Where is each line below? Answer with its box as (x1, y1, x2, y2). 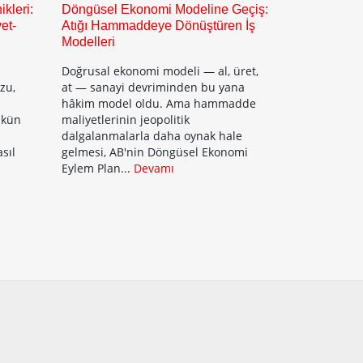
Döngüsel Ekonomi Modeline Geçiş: (62, 2, 268, 16)
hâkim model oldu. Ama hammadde (62, 96, 256, 111)
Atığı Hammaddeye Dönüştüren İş (62, 19, 255, 32)
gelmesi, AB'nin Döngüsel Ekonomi (62, 144, 248, 160)
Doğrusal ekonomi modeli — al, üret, (62, 63, 258, 79)
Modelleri (62, 35, 115, 49)
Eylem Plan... (62, 160, 134, 176)
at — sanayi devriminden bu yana (62, 79, 245, 95)
